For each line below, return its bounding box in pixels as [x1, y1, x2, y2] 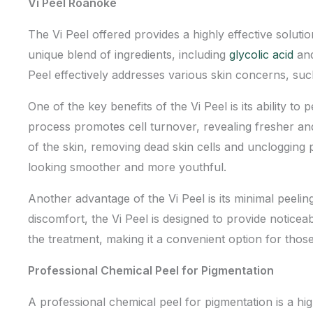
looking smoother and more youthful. [28, 160, 226, 174]
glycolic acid [229, 48, 293, 61]
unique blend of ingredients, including [28, 48, 229, 61]
